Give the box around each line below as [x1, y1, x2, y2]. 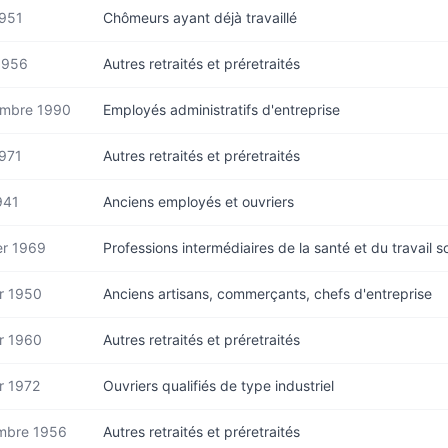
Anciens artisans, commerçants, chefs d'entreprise [103, 285, 432, 302]
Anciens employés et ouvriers [103, 193, 294, 210]
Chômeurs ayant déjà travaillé [103, 9, 297, 26]
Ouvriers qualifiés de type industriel [103, 377, 334, 394]
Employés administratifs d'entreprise [103, 101, 340, 118]
